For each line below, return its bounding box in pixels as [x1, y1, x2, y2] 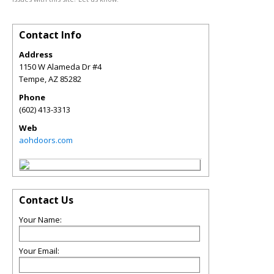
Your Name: [19, 214, 62, 225]
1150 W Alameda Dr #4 [19, 61, 102, 72]
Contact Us [19, 193, 73, 207]
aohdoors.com [19, 135, 73, 146]
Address [19, 49, 53, 60]
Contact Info [19, 28, 81, 42]
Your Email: [19, 245, 59, 256]
